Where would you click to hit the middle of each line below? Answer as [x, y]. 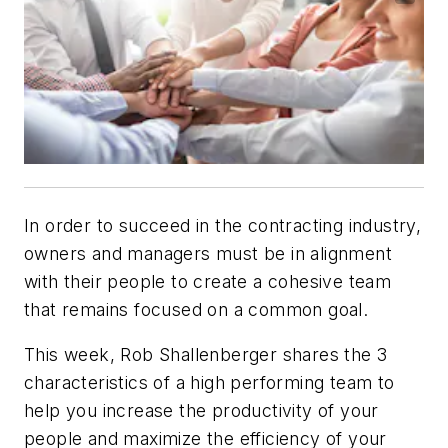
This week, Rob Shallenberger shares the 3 [206, 355]
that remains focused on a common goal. [196, 309]
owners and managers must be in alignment [208, 253]
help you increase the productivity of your [201, 411]
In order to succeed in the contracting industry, [223, 225]
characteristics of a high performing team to [209, 383]
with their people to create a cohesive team [208, 281]
